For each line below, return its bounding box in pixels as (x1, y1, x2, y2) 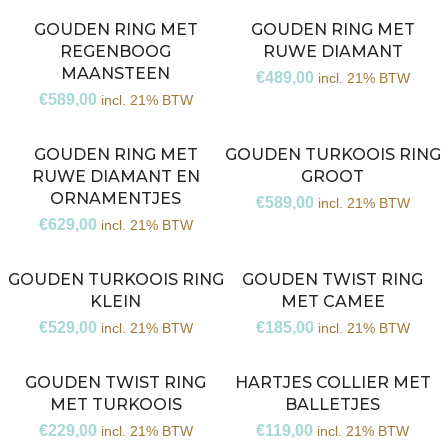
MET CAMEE (280, 292, 385, 311)
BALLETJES (285, 395, 380, 414)
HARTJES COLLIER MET (234, 373, 431, 392)
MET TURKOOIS (49, 395, 182, 414)
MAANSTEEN (61, 64, 170, 83)
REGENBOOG (60, 42, 171, 61)
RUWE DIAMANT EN (31, 167, 200, 186)
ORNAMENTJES (50, 189, 181, 208)
